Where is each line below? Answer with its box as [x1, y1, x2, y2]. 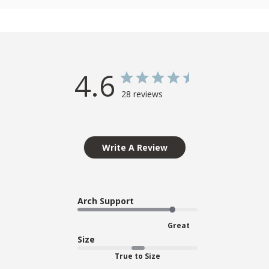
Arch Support [77, 195, 134, 207]
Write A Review [102, 141, 168, 153]
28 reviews [121, 88, 163, 100]
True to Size [115, 250, 160, 261]
